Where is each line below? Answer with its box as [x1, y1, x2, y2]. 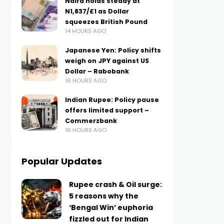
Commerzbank [64, 116, 117, 125]
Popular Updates [21, 155, 102, 167]
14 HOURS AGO [64, 27, 106, 35]
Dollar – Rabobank [64, 67, 129, 75]
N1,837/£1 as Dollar [64, 7, 129, 15]
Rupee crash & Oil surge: [68, 179, 162, 189]
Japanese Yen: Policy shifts [64, 46, 161, 54]
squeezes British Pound [64, 17, 147, 26]
